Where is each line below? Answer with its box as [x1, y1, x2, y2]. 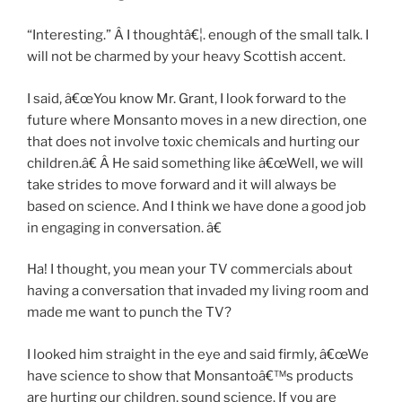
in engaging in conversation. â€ [27, 219, 222, 236]
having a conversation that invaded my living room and [27, 283, 369, 300]
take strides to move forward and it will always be [27, 176, 336, 193]
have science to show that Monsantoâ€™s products [27, 367, 354, 384]
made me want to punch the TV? [27, 304, 232, 321]
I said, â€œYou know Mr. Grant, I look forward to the [27, 90, 346, 107]
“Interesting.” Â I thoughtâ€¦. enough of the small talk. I [27, 27, 369, 44]
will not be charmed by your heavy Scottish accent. [27, 48, 345, 66]
